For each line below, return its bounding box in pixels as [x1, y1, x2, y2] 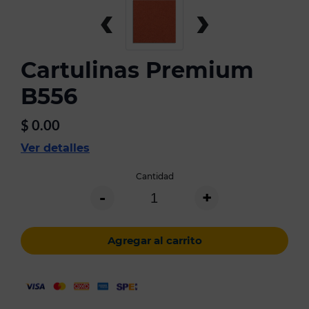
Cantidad [135, 171, 174, 181]
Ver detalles [21, 141, 90, 154]
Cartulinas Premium [21, 57, 254, 83]
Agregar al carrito [107, 234, 202, 247]
